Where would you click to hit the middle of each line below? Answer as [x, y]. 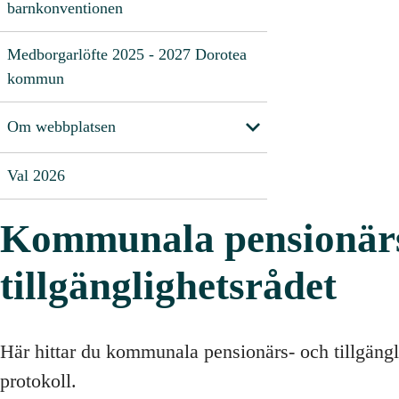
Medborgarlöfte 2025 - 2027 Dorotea [127, 54]
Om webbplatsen [61, 127]
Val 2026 [36, 175]
